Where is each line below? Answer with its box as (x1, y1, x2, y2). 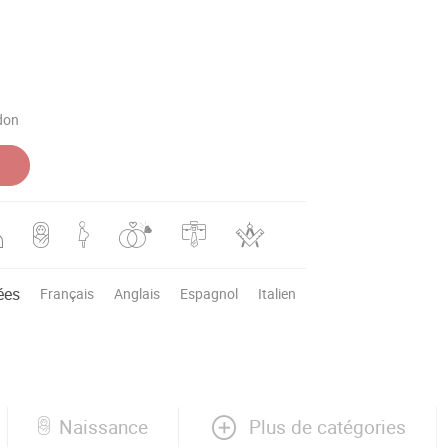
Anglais (114, 283, 160, 303)
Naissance (59, 414, 148, 441)
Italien (258, 283, 296, 303)
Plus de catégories (249, 413, 406, 440)
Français (40, 283, 94, 303)
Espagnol (180, 283, 238, 303)
